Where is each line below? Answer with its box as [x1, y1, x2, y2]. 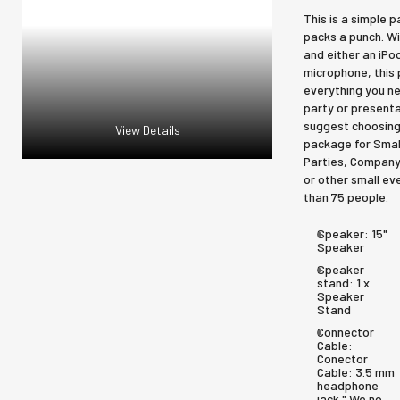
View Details [114, 122, 180, 137]
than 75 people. [304, 189, 388, 204]
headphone [317, 378, 379, 393]
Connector [317, 324, 374, 339]
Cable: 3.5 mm [317, 364, 395, 379]
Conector [317, 351, 368, 366]
